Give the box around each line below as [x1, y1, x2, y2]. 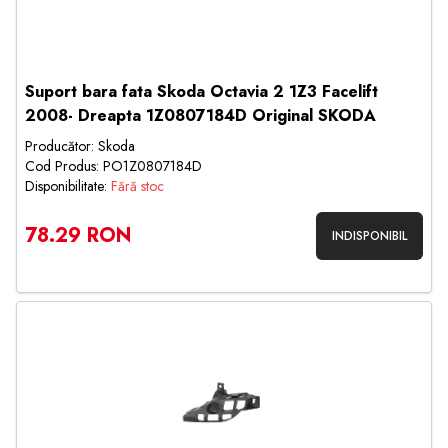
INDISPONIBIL [332, 227, 407, 245]
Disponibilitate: [25, 176, 111, 196]
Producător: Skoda [25, 136, 135, 156]
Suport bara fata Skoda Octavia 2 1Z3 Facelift [25, 80, 378, 103]
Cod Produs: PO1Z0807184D [25, 156, 202, 176]
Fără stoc [111, 176, 164, 196]
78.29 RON [25, 221, 131, 250]
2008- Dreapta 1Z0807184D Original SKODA [25, 104, 376, 127]
